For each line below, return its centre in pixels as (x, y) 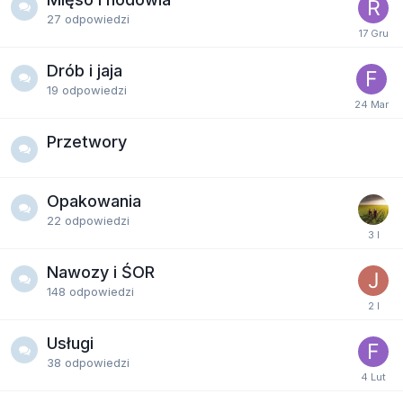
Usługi (70, 343)
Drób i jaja (85, 71)
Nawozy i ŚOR (101, 272)
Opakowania (94, 201)
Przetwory (87, 142)
